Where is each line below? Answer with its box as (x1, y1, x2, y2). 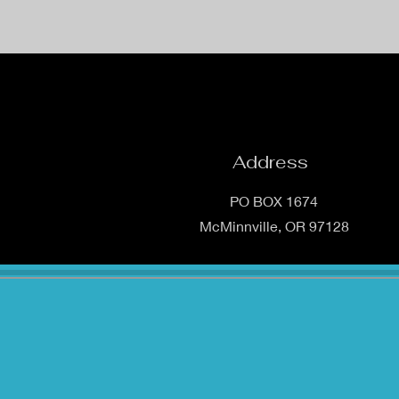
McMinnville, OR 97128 (199, 217, 349, 234)
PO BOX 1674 (230, 192, 319, 209)
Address (232, 151, 309, 174)
